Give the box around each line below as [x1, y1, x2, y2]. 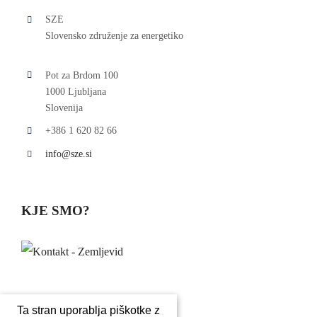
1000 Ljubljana [45, 86, 106, 97]
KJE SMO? [21, 203, 90, 219]
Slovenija [45, 102, 83, 113]
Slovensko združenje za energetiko [45, 30, 183, 41]
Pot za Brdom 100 [45, 69, 118, 81]
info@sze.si [45, 149, 92, 160]
